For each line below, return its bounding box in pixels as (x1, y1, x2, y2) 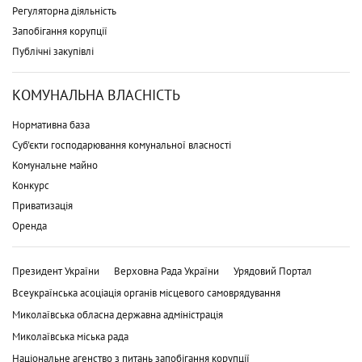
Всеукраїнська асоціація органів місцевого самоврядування (12, 285, 280, 300)
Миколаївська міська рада (12, 329, 128, 343)
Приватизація (12, 198, 73, 213)
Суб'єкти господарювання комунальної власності (12, 137, 231, 152)
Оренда (12, 218, 47, 233)
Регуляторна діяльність (12, 3, 116, 18)
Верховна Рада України (114, 263, 219, 278)
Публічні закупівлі (12, 44, 94, 58)
